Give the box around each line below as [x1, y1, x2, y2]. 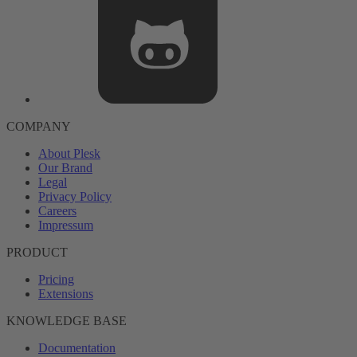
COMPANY [6, 120, 71, 133]
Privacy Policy [38, 190, 112, 203]
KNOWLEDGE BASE [6, 314, 127, 328]
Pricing [38, 273, 74, 286]
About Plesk [38, 147, 100, 160]
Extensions [38, 287, 93, 300]
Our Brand [38, 161, 92, 175]
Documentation [38, 341, 116, 355]
